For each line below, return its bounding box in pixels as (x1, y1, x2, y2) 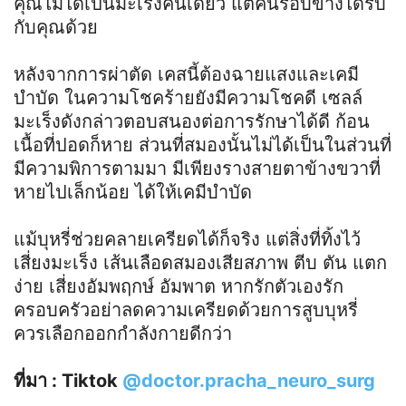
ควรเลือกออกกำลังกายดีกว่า (14, 322, 232, 344)
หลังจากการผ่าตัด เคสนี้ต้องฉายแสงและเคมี (14, 63, 359, 85)
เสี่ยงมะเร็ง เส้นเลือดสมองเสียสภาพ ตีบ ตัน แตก (14, 251, 387, 274)
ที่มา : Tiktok (14, 369, 122, 391)
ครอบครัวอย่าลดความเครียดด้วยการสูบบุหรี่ (14, 298, 358, 321)
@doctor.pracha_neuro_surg (122, 369, 375, 391)
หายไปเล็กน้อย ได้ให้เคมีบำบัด (14, 180, 252, 203)
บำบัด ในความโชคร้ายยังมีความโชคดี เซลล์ (14, 86, 362, 109)
